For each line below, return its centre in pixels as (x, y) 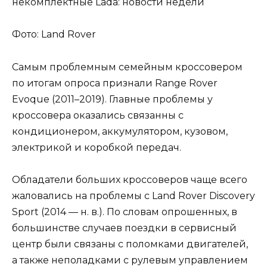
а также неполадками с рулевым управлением (130, 260)
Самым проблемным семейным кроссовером (127, 67)
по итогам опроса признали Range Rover (115, 83)
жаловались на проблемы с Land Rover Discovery (133, 195)
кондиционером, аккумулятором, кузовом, (120, 131)
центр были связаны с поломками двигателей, (130, 244)
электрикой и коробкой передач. (97, 147)
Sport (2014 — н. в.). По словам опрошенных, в (125, 212)
